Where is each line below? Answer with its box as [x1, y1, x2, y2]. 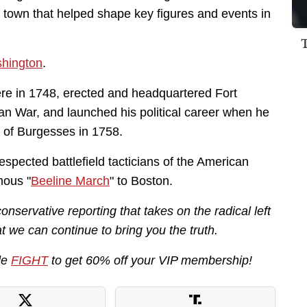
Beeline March [31, 174, 110, 188]
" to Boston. [110, 174, 173, 188]
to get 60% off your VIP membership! [48, 254, 252, 268]
